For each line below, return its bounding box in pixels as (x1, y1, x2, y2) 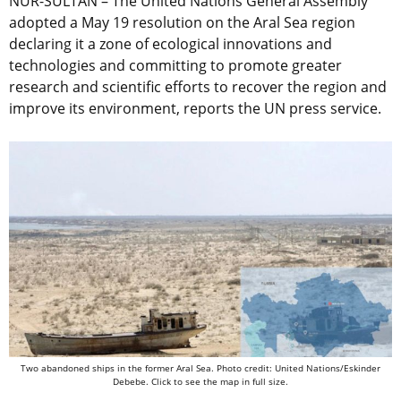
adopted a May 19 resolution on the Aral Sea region (9, 13, 355, 33)
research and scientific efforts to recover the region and (9, 77, 387, 98)
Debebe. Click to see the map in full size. (113, 375, 288, 388)
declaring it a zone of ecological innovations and (9, 34, 332, 55)
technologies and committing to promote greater (9, 55, 342, 76)
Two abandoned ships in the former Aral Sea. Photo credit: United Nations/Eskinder (21, 362, 380, 375)
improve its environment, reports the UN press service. (9, 98, 385, 119)
